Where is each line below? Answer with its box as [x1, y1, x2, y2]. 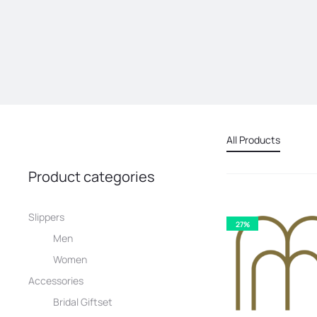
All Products [226, 132, 280, 146]
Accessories [28, 273, 83, 287]
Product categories [28, 166, 155, 186]
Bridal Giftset [53, 294, 113, 309]
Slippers [28, 209, 64, 224]
